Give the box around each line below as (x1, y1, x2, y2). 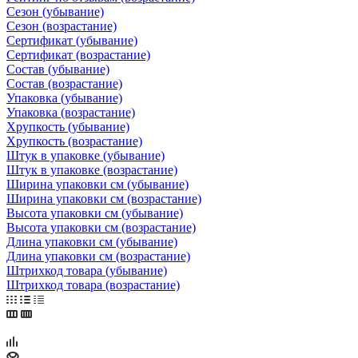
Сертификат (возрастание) (6, 47, 150, 62)
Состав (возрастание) (6, 76, 122, 90)
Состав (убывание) (6, 62, 109, 76)
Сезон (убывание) (6, 4, 104, 18)
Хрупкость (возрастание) (6, 133, 142, 148)
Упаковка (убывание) (6, 90, 122, 105)
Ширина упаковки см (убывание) (6, 177, 189, 191)
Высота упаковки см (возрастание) (6, 220, 196, 234)
